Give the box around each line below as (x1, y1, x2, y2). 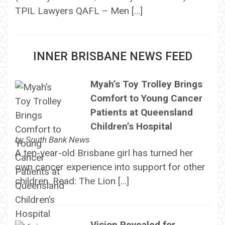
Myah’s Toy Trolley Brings (90, 78, 202, 90)
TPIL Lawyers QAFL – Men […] (15, 5, 143, 17)
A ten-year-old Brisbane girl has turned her (15, 147, 193, 159)
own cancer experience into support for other (15, 161, 205, 173)
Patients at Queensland (90, 106, 193, 119)
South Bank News (25, 135, 90, 145)
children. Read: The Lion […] (15, 175, 129, 187)
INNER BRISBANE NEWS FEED (33, 50, 192, 64)
